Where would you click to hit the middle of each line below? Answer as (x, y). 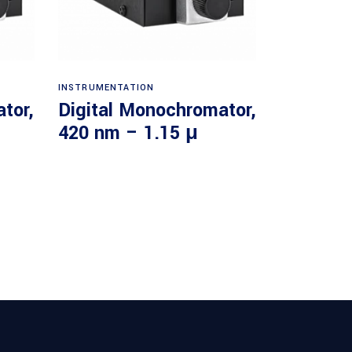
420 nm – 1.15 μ (128, 133)
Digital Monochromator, (157, 110)
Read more (158, 79)
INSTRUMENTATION (106, 87)
